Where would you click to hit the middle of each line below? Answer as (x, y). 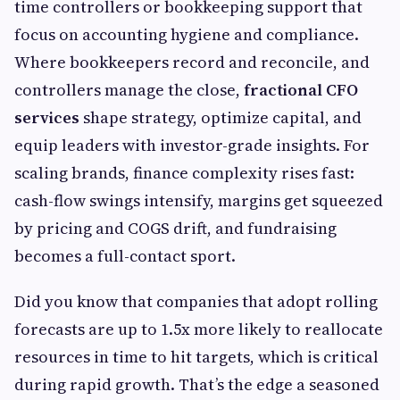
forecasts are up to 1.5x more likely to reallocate (199, 329)
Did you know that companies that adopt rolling (196, 302)
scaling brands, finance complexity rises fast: (184, 173)
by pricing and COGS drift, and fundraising (175, 229)
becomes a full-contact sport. (125, 256)
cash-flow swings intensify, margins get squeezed (199, 201)
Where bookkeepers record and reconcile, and (192, 62)
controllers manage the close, (129, 90)
